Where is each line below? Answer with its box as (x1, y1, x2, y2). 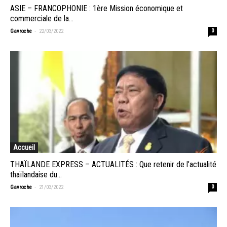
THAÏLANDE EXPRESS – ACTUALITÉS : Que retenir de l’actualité (10, 160, 216, 170)
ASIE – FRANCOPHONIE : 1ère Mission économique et (10, 3, 183, 13)
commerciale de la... (10, 13, 73, 23)
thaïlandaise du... (10, 170, 62, 180)
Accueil (13, 143, 35, 152)
